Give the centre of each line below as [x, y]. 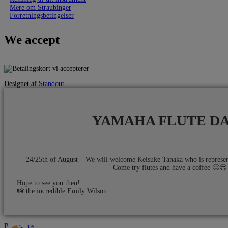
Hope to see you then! [48, 183]
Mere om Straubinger [40, 7]
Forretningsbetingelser [42, 15]
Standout [51, 83]
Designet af [21, 83]
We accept [32, 39]
